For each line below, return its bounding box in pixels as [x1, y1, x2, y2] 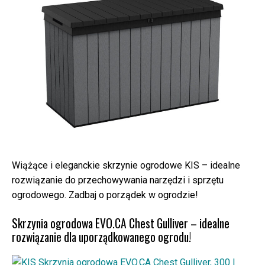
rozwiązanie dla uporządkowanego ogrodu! [12, 228, 191, 245]
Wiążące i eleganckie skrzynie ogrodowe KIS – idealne [12, 159, 240, 171]
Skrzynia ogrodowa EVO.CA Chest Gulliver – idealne [12, 214, 230, 232]
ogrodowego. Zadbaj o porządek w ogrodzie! [12, 189, 198, 201]
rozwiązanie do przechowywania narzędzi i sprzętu [12, 174, 224, 186]
